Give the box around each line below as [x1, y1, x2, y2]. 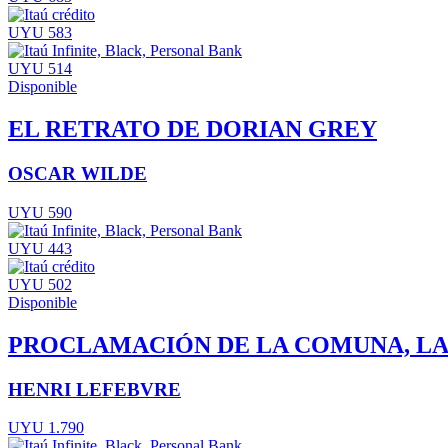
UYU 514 [8, 60, 72, 78]
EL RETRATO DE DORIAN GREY [8, 116, 377, 143]
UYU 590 [8, 203, 72, 221]
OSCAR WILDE [8, 163, 147, 185]
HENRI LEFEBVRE [8, 378, 181, 400]
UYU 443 [8, 239, 72, 257]
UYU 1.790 [8, 419, 84, 437]
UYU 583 [8, 24, 72, 42]
